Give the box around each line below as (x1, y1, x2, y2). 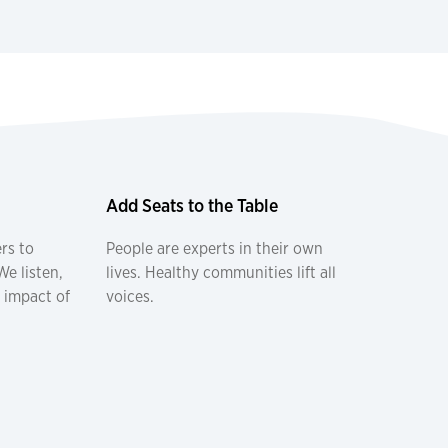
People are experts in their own (106, 237, 323, 259)
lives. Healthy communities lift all (106, 261, 336, 283)
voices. (106, 285, 154, 307)
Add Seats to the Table (106, 192, 278, 217)
